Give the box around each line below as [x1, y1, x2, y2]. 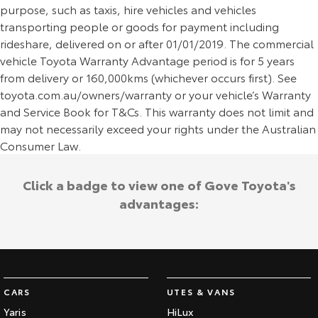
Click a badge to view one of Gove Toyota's [22, 175, 296, 194]
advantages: [119, 194, 199, 213]
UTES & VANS [166, 285, 236, 298]
